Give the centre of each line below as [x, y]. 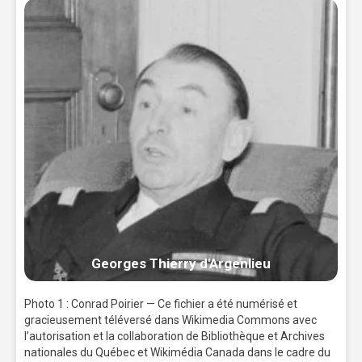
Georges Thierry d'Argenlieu [181, 264]
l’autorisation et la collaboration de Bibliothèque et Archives [175, 337]
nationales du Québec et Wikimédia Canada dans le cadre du [177, 353]
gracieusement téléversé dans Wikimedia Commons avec [170, 320]
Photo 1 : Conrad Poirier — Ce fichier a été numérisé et [161, 304]
